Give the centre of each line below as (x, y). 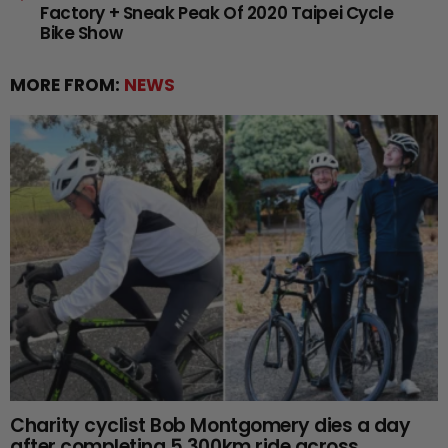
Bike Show (81, 33)
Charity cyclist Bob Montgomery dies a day (210, 426)
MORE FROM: (67, 85)
